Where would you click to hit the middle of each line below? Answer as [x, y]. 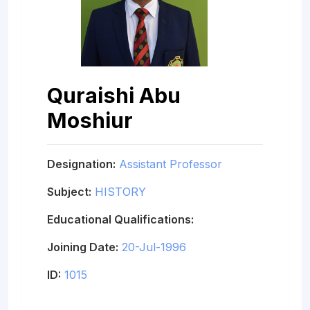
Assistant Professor [171, 164]
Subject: [69, 191]
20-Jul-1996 [154, 247]
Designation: [81, 164]
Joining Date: [83, 247]
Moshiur [90, 120]
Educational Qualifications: [120, 219]
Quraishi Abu [114, 95]
